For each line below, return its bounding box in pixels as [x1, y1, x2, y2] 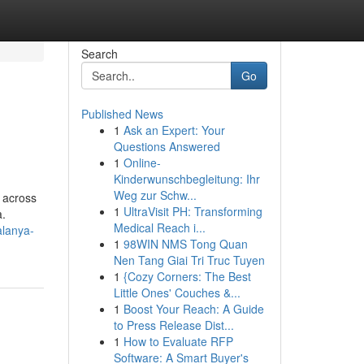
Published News [80, 106, 163, 122]
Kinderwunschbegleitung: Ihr [113, 171, 260, 187]
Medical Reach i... [113, 219, 206, 236]
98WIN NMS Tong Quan [123, 236, 248, 252]
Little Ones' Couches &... [113, 284, 240, 301]
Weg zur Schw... [113, 187, 197, 203]
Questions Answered [113, 138, 220, 154]
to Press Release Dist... [113, 317, 234, 333]
